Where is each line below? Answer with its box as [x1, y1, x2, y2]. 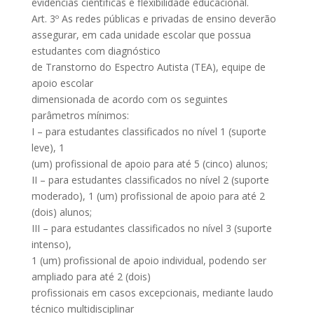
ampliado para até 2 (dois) [31, 270, 151, 283]
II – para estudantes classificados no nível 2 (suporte [31, 173, 269, 186]
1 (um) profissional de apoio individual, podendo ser [31, 254, 266, 267]
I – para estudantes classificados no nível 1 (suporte [31, 125, 266, 138]
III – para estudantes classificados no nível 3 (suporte [31, 221, 272, 235]
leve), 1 [31, 141, 64, 154]
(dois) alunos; [31, 205, 92, 219]
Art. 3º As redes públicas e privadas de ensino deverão [31, 12, 276, 25]
